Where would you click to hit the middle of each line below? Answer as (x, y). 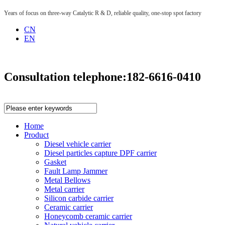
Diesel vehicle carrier (78, 144)
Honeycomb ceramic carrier (88, 216)
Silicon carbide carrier (79, 198)
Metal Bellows (67, 180)
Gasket (55, 162)
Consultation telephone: (65, 77)
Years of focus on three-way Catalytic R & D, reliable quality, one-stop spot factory (103, 13)
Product (36, 135)
